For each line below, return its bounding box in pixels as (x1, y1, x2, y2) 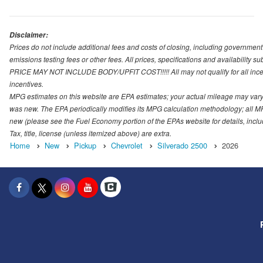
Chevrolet (111, 139, 143, 151)
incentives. (9, 78, 43, 89)
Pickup (74, 139, 96, 151)
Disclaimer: (9, 29, 48, 40)
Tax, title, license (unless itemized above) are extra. (9, 127, 171, 138)
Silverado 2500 (157, 139, 207, 151)
